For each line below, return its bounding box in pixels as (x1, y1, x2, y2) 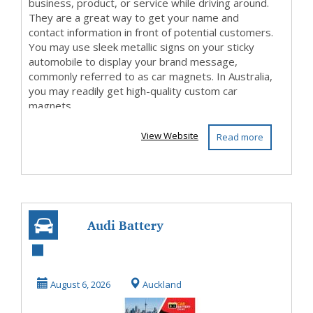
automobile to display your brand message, (29, 54, 238, 68)
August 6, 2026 (48, 278, 110, 291)
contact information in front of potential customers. (29, 25, 273, 39)
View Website (141, 129, 198, 142)
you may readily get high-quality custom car (29, 84, 238, 98)
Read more (216, 131, 263, 143)
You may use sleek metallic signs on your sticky (29, 40, 254, 54)
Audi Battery (87, 213, 163, 237)
